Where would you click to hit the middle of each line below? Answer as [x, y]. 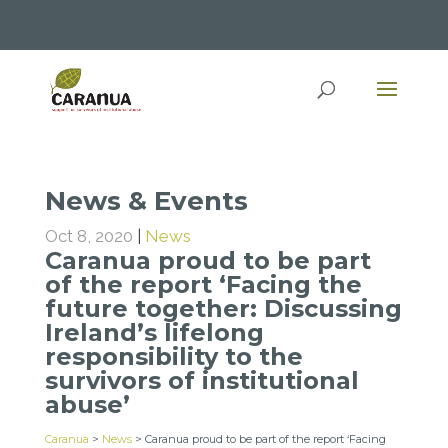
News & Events [146, 201]
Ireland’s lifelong [154, 332]
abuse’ [87, 404]
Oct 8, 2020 [88, 236]
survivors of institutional [201, 380]
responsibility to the [173, 356]
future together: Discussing [223, 308]
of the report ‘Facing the [203, 284]
